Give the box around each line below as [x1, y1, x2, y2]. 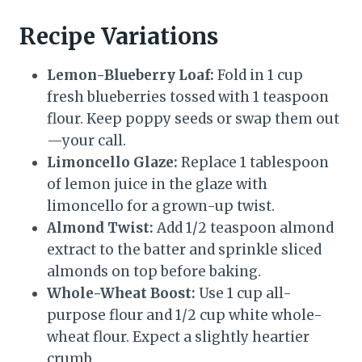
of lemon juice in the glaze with [47, 175, 267, 194]
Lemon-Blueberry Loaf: [47, 66, 214, 85]
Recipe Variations [19, 22, 218, 52]
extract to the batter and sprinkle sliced [47, 241, 322, 259]
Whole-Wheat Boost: [47, 284, 196, 303]
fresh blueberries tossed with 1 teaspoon [47, 88, 329, 107]
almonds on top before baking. [47, 263, 261, 281]
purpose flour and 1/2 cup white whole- [47, 306, 322, 325]
